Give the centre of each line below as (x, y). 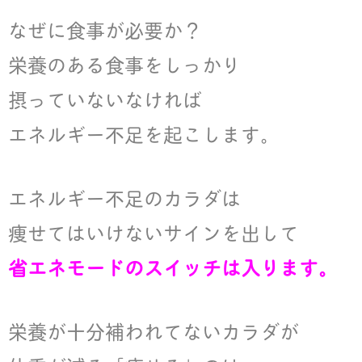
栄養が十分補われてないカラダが (154, 331)
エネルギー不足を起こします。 (144, 134)
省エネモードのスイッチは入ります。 (173, 267)
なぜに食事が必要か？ (105, 29)
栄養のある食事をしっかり (124, 64)
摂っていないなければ (105, 99)
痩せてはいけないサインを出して (154, 232)
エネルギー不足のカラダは (124, 198)
